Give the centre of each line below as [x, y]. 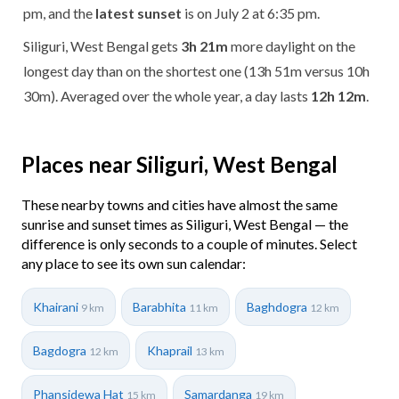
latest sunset [138, 12]
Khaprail [171, 350]
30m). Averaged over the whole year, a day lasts [167, 95]
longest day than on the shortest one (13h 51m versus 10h [196, 70]
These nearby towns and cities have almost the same [179, 204]
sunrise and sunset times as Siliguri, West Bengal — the [185, 224]
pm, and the [59, 12]
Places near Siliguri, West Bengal [179, 164]
